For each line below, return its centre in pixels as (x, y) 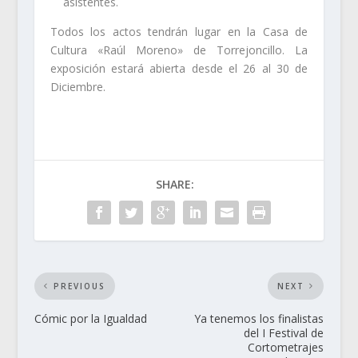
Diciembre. (78, 86)
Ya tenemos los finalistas (259, 318)
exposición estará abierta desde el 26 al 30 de (179, 68)
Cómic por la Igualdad (90, 318)
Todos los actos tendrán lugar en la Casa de (179, 31)
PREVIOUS (79, 286)
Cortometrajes (286, 347)
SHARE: (175, 184)
